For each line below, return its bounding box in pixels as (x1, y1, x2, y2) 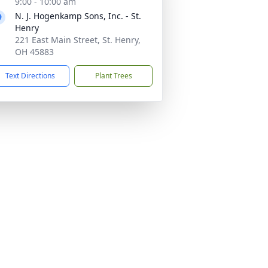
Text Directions (5, 71, 55, 81)
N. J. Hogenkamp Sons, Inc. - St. (15, 10, 141, 22)
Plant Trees (95, 71, 132, 81)
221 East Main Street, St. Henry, (15, 34, 141, 45)
